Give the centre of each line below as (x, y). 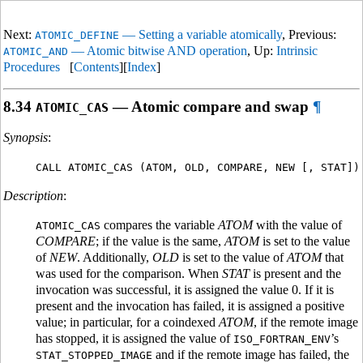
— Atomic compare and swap (209, 107)
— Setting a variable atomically (201, 34)
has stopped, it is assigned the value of (135, 339)
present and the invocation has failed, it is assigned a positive (190, 306)
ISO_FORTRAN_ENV (282, 340)
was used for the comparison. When (129, 274)
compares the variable (159, 225)
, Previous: (309, 34)
